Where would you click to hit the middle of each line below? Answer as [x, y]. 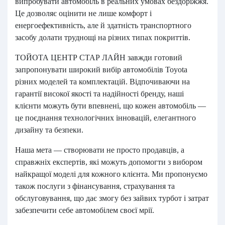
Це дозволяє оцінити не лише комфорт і [83, 13]
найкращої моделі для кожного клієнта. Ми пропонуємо [111, 174]
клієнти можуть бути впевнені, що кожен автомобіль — [110, 106]
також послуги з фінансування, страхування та [95, 186]
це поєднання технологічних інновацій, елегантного [105, 118]
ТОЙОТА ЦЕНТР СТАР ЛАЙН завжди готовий [99, 58]
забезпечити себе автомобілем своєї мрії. [85, 210]
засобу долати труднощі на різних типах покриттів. [103, 37]
